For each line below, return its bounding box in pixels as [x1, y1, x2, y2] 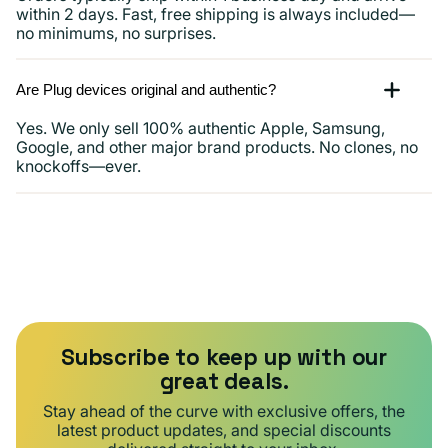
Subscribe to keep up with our [60, 342, 388, 372]
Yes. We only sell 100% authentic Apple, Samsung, [16, 118, 385, 139]
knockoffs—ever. [16, 156, 141, 177]
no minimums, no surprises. [16, 22, 216, 43]
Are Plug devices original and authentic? [16, 81, 276, 99]
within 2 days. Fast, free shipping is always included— [16, 3, 415, 24]
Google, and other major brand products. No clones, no [16, 137, 418, 158]
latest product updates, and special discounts [57, 419, 391, 440]
